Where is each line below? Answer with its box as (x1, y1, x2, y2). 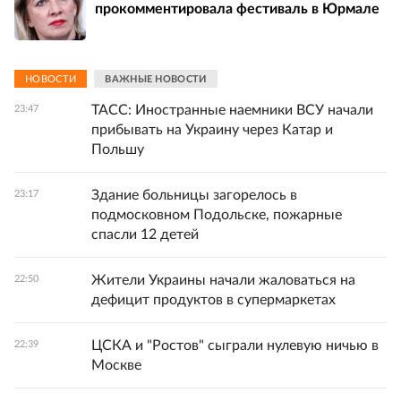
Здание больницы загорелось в (91, 188, 297, 203)
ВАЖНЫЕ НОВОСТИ (105, 73, 207, 84)
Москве (91, 358, 141, 373)
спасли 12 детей (91, 227, 199, 243)
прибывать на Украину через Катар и (91, 123, 333, 138)
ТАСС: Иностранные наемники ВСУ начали (91, 103, 373, 118)
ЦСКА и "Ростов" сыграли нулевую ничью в (91, 338, 379, 354)
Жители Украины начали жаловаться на (91, 273, 355, 288)
